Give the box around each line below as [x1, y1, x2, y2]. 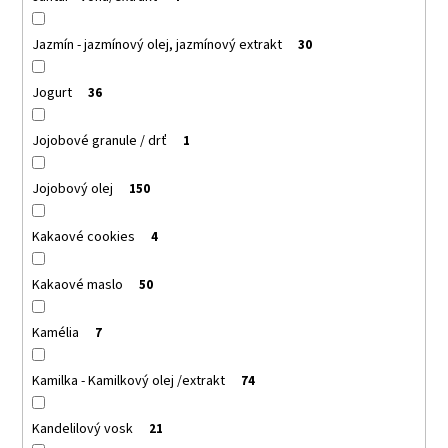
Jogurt [31, 82, 72, 103]
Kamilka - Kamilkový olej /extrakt [31, 370, 225, 391]
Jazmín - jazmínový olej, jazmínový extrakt [31, 34, 282, 55]
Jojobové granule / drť [31, 130, 167, 151]
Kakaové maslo [31, 274, 123, 295]
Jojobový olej [31, 178, 113, 199]
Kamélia [31, 322, 79, 343]
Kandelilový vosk [31, 418, 133, 439]
